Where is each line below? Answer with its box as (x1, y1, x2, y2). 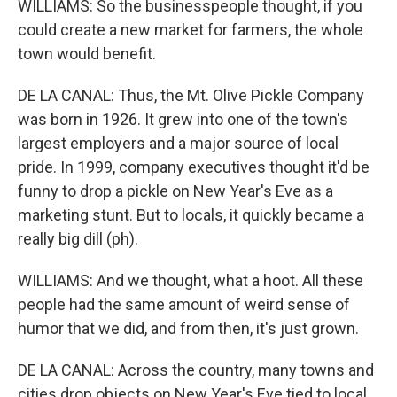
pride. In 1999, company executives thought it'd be (18, 158, 370, 176)
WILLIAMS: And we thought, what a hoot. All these (18, 271, 363, 290)
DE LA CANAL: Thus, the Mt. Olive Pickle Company (18, 86, 364, 105)
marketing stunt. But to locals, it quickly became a (18, 206, 364, 224)
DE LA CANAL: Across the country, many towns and (18, 361, 374, 379)
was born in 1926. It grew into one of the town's (18, 110, 348, 128)
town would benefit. (18, 44, 156, 63)
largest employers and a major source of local (18, 134, 339, 152)
